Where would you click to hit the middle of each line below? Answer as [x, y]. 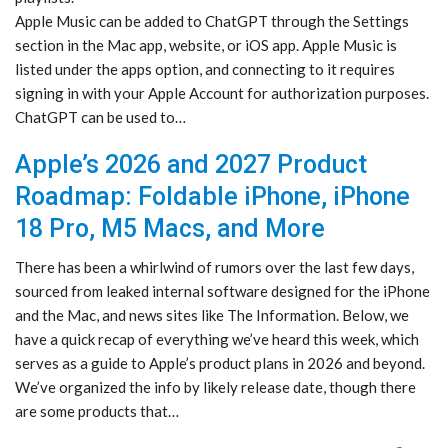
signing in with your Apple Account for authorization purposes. [222, 93]
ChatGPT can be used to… [100, 117]
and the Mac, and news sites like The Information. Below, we [212, 315]
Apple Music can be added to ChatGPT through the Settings [212, 21]
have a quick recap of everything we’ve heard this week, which [217, 339]
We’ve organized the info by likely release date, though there [215, 387]
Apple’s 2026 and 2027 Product [191, 165]
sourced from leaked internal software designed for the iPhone [222, 291]
